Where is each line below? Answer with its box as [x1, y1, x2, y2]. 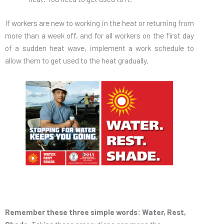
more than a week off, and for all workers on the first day [5, 30, 194, 40]
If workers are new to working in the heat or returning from [5, 17, 194, 27]
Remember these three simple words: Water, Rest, [5, 207, 186, 217]
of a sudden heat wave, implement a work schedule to [5, 42, 194, 52]
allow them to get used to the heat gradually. [5, 55, 148, 65]
